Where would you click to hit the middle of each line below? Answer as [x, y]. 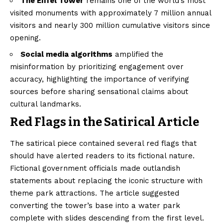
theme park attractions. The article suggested [95, 193]
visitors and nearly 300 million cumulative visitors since [110, 26]
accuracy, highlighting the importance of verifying [100, 79]
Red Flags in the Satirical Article [105, 122]
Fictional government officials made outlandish [95, 168]
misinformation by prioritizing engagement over [97, 67]
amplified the [138, 55]
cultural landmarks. [46, 104]
